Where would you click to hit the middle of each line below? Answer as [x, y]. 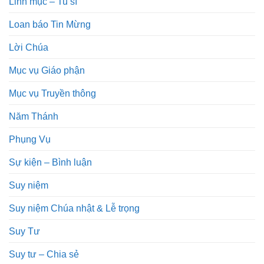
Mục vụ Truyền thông [52, 93]
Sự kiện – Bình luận [50, 162]
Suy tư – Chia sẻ [44, 254]
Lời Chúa [29, 47]
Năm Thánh [34, 116]
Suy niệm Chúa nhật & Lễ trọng [74, 208]
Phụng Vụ [30, 139]
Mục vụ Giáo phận [47, 70]
